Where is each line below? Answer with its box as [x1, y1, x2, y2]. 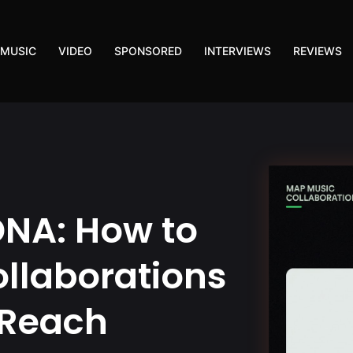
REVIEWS [293, 44, 343, 58]
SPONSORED [114, 44, 183, 58]
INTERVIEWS [204, 44, 272, 58]
